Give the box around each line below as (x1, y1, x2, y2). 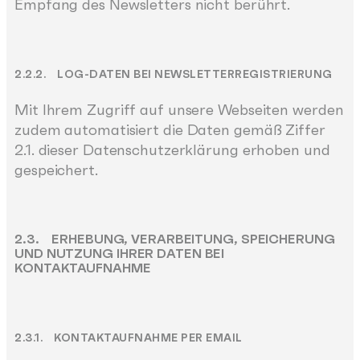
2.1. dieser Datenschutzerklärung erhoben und (14, 140, 330, 159)
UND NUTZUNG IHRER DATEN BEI (14, 244, 225, 262)
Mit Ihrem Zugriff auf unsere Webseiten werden (14, 100, 344, 119)
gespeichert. (14, 160, 98, 179)
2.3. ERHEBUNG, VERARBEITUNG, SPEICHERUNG (14, 230, 335, 247)
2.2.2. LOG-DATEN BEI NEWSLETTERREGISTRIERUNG (14, 67, 333, 82)
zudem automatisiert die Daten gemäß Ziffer (14, 120, 325, 139)
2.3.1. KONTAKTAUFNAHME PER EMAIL (14, 329, 243, 345)
